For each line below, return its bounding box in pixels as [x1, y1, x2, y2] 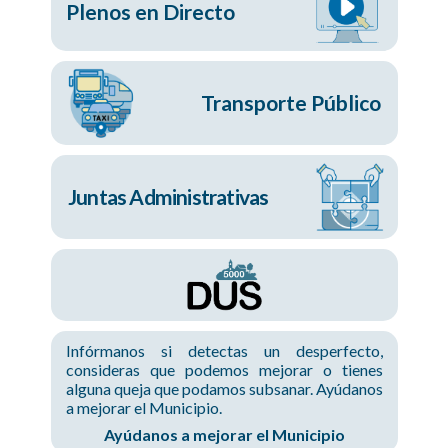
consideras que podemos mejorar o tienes [66, 360, 383, 380]
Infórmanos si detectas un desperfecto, [66, 341, 383, 361]
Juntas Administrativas [68, 184, 269, 210]
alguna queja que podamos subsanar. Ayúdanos [66, 379, 383, 399]
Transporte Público [201, 90, 382, 116]
